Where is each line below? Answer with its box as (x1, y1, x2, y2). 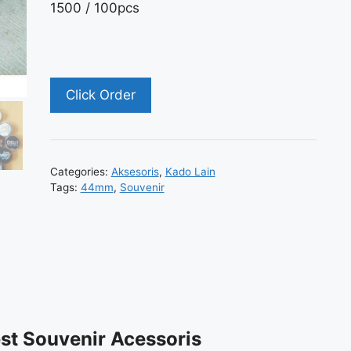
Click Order (65, 86, 136, 103)
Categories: (49, 165, 111, 178)
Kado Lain (165, 165, 215, 178)
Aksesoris (110, 165, 159, 178)
